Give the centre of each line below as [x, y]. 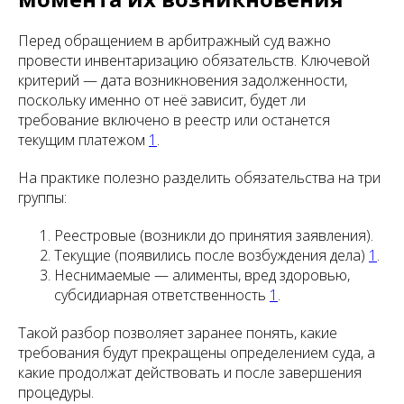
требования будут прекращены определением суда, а [197, 353]
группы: [42, 198]
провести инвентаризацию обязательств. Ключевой [194, 61]
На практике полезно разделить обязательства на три [199, 178]
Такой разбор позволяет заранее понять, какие [178, 333]
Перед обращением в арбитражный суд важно [174, 41]
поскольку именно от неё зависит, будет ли [162, 101]
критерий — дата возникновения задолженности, [183, 81]
